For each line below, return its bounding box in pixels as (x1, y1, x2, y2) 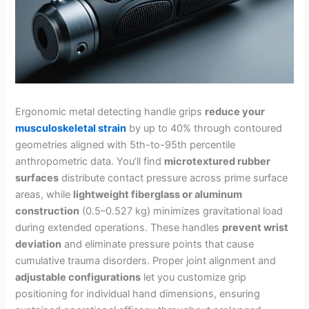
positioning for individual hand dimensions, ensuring (15, 287, 261, 300)
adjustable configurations (15, 270, 141, 283)
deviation (15, 237, 62, 250)
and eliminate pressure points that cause (61, 237, 255, 250)
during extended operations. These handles (15, 221, 223, 234)
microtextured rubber (164, 154, 271, 168)
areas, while (15, 188, 74, 201)
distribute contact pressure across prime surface (59, 171, 288, 184)
